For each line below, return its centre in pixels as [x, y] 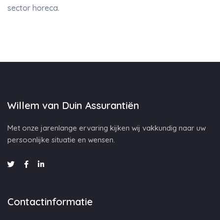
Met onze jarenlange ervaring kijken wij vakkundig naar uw [107, 128]
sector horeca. [33, 8]
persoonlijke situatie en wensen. [61, 140]
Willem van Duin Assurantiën [73, 105]
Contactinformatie [50, 202]
